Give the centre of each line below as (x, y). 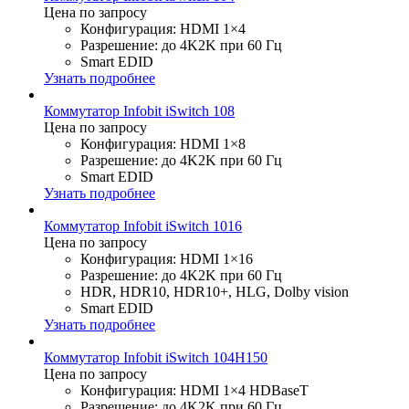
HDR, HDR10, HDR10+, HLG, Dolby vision (215, 291)
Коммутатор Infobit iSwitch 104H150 (156, 357)
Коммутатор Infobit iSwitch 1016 (143, 225)
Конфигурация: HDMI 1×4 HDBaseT (194, 390)
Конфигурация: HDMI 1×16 (167, 258)
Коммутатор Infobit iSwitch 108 (139, 110)
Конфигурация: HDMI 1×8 (163, 143)
